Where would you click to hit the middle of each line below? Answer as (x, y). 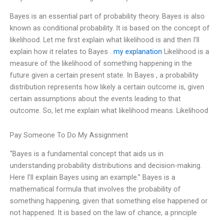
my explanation (138, 52)
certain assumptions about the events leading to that (95, 99)
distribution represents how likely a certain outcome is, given (107, 87)
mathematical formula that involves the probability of (95, 189)
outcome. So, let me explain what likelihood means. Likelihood (109, 111)
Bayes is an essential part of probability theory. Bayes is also (107, 16)
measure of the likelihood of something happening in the (101, 64)
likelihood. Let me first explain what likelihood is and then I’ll (105, 40)
